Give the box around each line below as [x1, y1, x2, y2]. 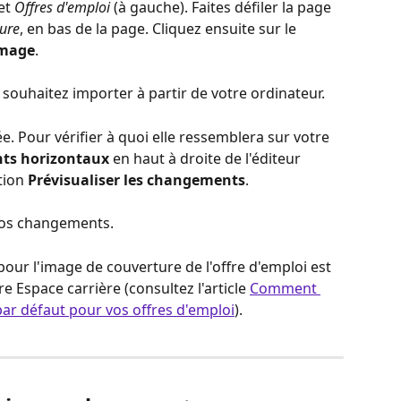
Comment [250, 277, 320, 298]
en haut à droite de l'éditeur [109, 148, 304, 168]
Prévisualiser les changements [28, 169, 245, 190]
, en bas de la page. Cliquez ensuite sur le [20, 18, 300, 38]
